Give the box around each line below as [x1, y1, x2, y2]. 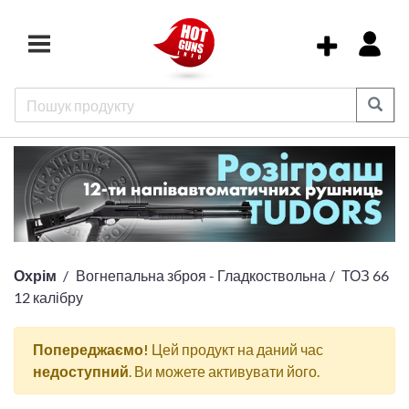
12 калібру [14, 288, 83, 307]
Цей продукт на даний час [149, 341, 323, 359]
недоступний [33, 362, 129, 381]
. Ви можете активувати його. [129, 362, 320, 381]
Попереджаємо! [33, 341, 149, 359]
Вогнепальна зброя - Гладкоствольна [75, 267, 326, 285]
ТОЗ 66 [341, 267, 390, 285]
